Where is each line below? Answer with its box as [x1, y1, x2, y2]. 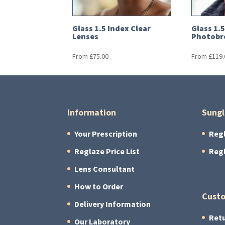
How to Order [74, 181, 124, 192]
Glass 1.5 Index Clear [72, 23, 151, 34]
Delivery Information [74, 198, 151, 209]
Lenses [72, 31, 99, 42]
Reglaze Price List [74, 146, 140, 157]
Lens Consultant [74, 163, 135, 174]
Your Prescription [74, 128, 138, 139]
